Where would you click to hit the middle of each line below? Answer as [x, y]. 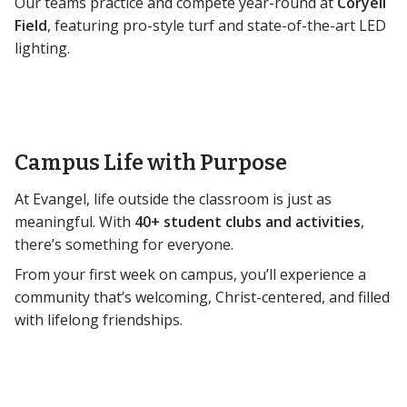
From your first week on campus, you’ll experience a [190, 275]
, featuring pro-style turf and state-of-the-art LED [217, 26]
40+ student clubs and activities [248, 222]
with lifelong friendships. [99, 320]
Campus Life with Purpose [151, 163]
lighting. [42, 49]
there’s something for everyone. [124, 245]
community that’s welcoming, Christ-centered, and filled [202, 298]
